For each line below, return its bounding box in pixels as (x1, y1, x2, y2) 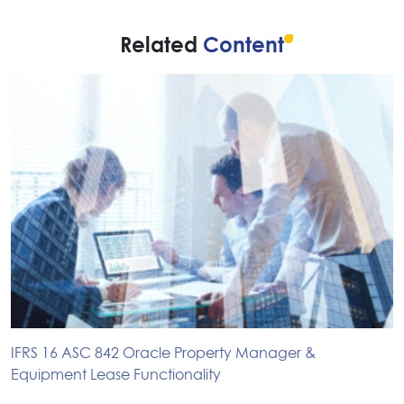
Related (120, 35, 203, 57)
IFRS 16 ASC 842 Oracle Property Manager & (11, 346, 316, 362)
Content (203, 35, 284, 57)
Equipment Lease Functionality (11, 368, 221, 383)
